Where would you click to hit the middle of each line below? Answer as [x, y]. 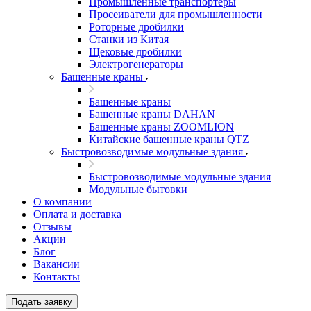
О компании [62, 202]
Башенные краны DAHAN [152, 114]
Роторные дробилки [136, 27]
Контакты [57, 277]
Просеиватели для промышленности [176, 14]
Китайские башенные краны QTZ [169, 139]
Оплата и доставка [77, 214]
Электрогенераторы [136, 64]
